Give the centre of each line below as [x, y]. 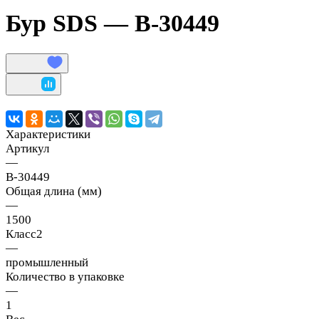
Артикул [27, 148]
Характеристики [48, 134]
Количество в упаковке [65, 276]
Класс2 [24, 234]
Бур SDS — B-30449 [113, 23]
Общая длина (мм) [54, 191]
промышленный [47, 262]
